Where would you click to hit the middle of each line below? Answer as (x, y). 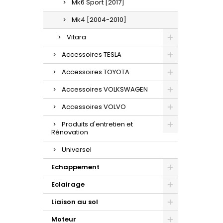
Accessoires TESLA (92, 54)
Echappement (75, 167)
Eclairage (68, 184)
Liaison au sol (75, 202)
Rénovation (70, 132)
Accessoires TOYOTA (96, 72)
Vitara (76, 37)
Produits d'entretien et (97, 124)
